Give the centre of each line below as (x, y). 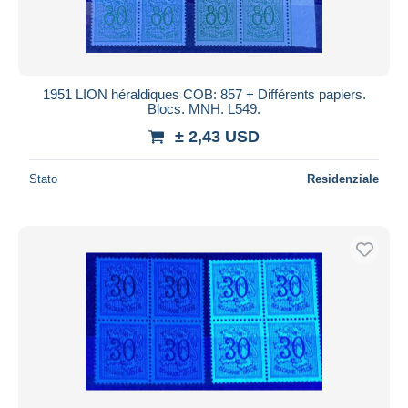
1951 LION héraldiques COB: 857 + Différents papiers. (204, 94)
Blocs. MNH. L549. (204, 108)
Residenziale (343, 178)
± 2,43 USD (217, 136)
